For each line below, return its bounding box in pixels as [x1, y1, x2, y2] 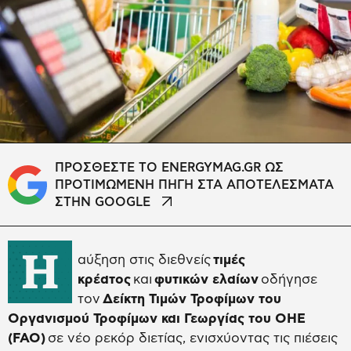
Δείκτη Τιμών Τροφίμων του [100, 292, 281, 306]
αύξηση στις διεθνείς [78, 253, 213, 267]
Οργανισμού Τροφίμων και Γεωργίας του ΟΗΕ [8, 312, 306, 326]
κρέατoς [78, 273, 131, 287]
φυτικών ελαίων [154, 273, 259, 287]
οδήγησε [259, 273, 317, 287]
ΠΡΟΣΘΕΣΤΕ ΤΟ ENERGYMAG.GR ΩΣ [55, 161, 284, 175]
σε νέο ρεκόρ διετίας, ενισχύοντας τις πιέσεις [45, 331, 338, 346]
